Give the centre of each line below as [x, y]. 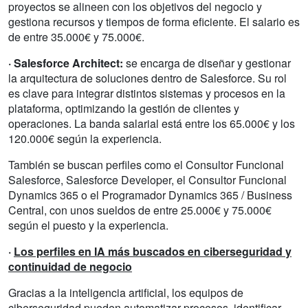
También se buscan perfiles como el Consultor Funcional [146, 164]
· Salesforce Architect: [66, 63]
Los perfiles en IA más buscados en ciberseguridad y [153, 251]
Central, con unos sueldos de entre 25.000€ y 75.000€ [140, 210]
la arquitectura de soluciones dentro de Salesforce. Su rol [147, 78]
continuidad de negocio [70, 266]
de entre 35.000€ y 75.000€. [76, 36]
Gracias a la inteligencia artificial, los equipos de [126, 292]
